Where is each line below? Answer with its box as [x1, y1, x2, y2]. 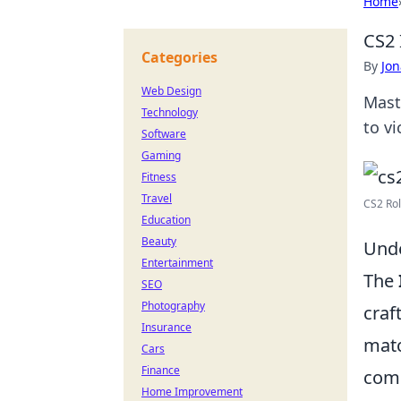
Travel [141, 191, 172, 206]
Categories [141, 47, 218, 67]
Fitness [141, 169, 176, 184]
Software [141, 126, 186, 141]
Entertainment [141, 255, 213, 270]
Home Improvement [141, 384, 243, 399]
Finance [141, 363, 180, 378]
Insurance [141, 320, 192, 335]
